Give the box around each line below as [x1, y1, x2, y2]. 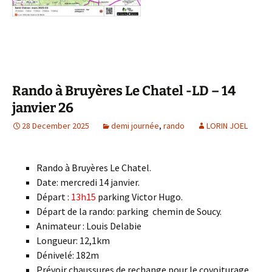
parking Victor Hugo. [96, 191, 183, 203]
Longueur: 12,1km [36, 234, 110, 246]
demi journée [111, 120, 159, 131]
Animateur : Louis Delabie [36, 220, 141, 232]
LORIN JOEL [206, 120, 248, 131]
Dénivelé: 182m [36, 249, 99, 261]
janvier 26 [12, 100, 73, 116]
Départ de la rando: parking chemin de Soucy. [36, 205, 222, 217]
